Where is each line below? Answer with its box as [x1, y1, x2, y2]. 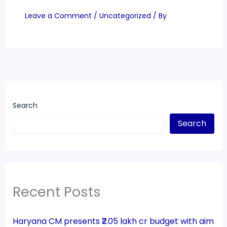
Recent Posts [12, 181, 101, 202]
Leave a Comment [24, 10, 92, 21]
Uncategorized [99, 10, 151, 21]
